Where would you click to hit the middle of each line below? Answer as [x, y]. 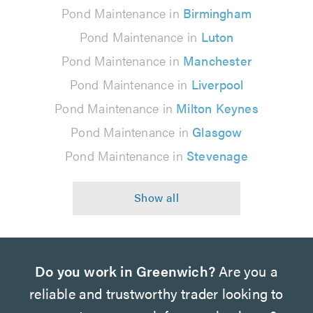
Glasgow [217, 132]
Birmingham [217, 13]
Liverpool [217, 84]
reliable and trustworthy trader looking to [156, 293]
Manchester [217, 60]
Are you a [247, 271]
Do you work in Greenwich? [125, 271]
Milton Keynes [217, 108]
